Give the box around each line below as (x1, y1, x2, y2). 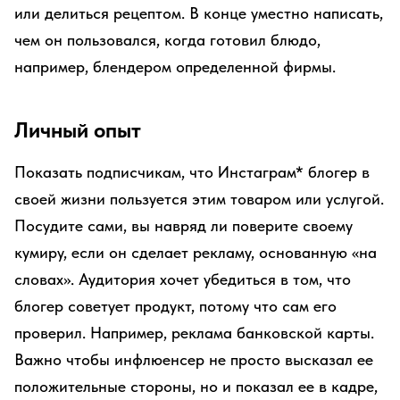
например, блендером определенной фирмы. (14, 57, 336, 76)
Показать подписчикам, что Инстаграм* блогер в (14, 162, 370, 181)
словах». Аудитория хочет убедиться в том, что (14, 270, 351, 288)
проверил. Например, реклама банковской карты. (14, 323, 374, 342)
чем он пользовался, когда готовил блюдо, (14, 30, 321, 49)
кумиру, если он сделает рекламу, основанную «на (14, 243, 377, 262)
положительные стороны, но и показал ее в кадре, (14, 377, 378, 396)
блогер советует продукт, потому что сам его (14, 296, 337, 315)
